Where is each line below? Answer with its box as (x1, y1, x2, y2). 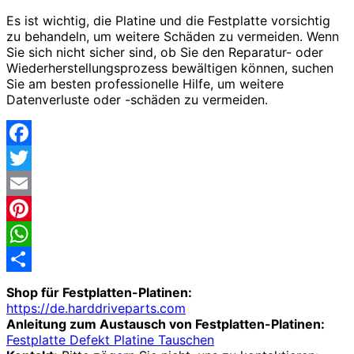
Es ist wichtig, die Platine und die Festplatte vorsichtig (6, 12, 330, 28)
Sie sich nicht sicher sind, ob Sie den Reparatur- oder (6, 43, 323, 60)
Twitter (6, 175, 48, 191)
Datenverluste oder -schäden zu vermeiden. (6, 91, 268, 107)
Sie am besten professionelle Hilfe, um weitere (6, 75, 284, 92)
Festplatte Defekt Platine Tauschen (6, 331, 214, 348)
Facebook (6, 149, 66, 166)
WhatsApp (6, 250, 68, 267)
